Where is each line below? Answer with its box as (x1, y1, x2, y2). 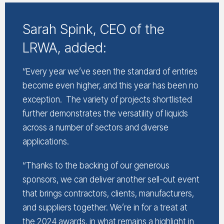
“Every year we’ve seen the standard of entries (22, 66, 197, 76)
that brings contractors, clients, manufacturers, (22, 188, 194, 198)
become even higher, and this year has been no (22, 80, 198, 90)
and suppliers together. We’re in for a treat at (22, 202, 187, 212)
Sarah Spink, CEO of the (22, 20, 164, 37)
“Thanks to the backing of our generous (22, 160, 169, 170)
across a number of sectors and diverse (22, 122, 168, 132)
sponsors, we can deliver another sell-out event (22, 174, 199, 184)
